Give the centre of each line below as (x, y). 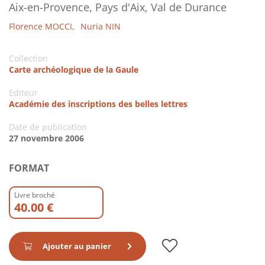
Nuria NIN (101, 26)
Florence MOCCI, (42, 26)
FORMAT (29, 168)
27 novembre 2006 (46, 138)
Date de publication (48, 127)
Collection (28, 58)
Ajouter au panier (77, 246)
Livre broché (35, 195)
